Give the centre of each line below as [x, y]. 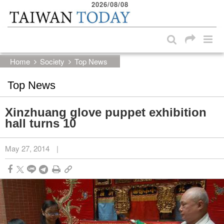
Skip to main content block [57, 10]
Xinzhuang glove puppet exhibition [106, 112]
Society [52, 61]
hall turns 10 [40, 123]
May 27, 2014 [27, 148]
